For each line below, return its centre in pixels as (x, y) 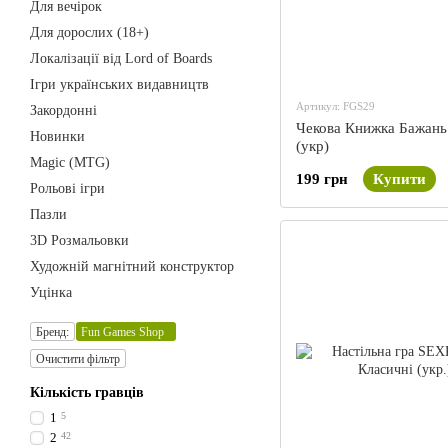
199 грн (322, 179)
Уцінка (51, 292)
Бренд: (52, 332)
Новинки (57, 136)
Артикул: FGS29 (335, 106)
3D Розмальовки (79, 240)
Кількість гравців (87, 392)
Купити (399, 179)
